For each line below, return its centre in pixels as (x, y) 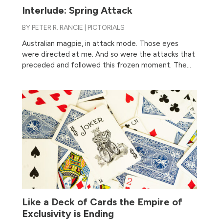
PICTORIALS (106, 28)
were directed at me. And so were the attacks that (108, 55)
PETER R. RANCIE (57, 28)
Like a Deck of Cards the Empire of (102, 202)
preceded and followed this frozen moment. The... (106, 65)
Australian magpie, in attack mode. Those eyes (100, 44)
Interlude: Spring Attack (77, 11)
